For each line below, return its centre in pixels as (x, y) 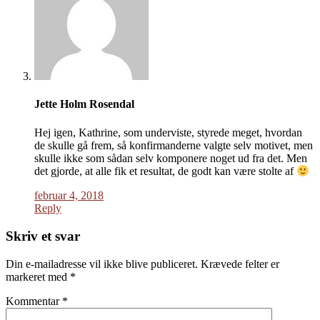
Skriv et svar (43, 236)
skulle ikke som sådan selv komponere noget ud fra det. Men (171, 158)
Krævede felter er (240, 264)
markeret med (38, 276)
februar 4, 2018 (69, 196)
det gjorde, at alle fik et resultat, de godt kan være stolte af (165, 171)
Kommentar (34, 301)
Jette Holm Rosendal (84, 104)
